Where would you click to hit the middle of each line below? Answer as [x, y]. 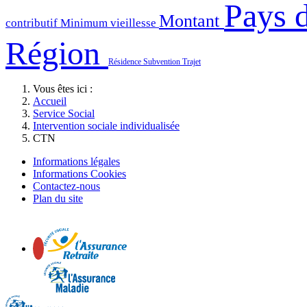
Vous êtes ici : [65, 88]
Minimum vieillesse [110, 23]
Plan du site [58, 198]
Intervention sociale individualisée [106, 125]
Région [57, 53]
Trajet [192, 61]
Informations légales [76, 161]
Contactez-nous [66, 186]
